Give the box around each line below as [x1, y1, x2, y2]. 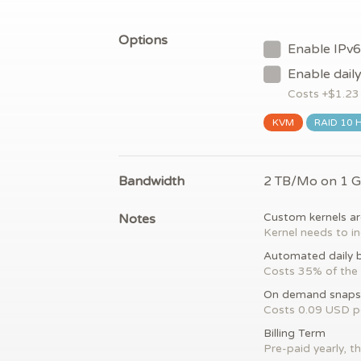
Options [118, 32, 168, 49]
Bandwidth [118, 172, 185, 189]
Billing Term [263, 326, 326, 340]
